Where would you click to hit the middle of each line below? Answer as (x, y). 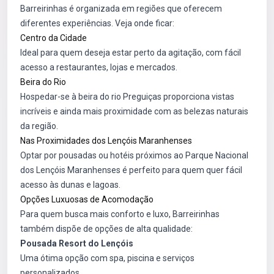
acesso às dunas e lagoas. (70, 185)
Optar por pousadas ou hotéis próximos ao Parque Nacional (134, 156)
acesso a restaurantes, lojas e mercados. (99, 68)
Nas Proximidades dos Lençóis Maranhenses (106, 141)
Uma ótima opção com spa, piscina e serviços (107, 258)
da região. (39, 126)
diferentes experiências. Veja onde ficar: (97, 24)
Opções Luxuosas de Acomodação (87, 200)
